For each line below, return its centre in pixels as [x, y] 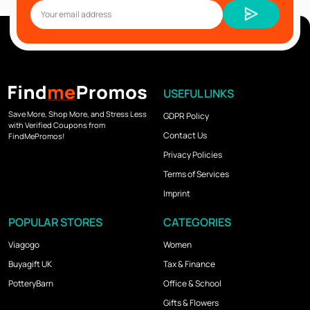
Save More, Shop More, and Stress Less [77, 114]
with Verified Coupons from [57, 125]
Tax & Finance [189, 264]
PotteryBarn [31, 283]
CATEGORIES [197, 222]
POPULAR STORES [55, 222]
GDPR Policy [186, 116]
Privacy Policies [193, 154]
